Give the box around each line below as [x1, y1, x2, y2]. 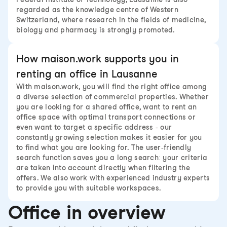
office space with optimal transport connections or [16, 113, 196, 121]
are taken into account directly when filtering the [16, 164, 190, 172]
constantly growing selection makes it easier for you [16, 133, 202, 141]
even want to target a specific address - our [16, 123, 172, 131]
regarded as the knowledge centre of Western [16, 6, 179, 14]
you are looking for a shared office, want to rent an [16, 103, 197, 111]
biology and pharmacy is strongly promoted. [16, 26, 175, 34]
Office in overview [8, 201, 166, 223]
